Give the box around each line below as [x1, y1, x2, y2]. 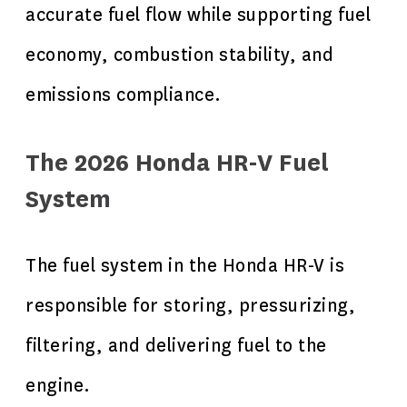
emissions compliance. [25, 84, 222, 106]
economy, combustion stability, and [25, 44, 333, 66]
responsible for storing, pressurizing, [25, 294, 355, 317]
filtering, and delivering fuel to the [25, 334, 327, 357]
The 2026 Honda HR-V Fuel [25, 147, 329, 178]
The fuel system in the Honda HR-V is [25, 254, 344, 277]
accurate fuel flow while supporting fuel [25, 4, 371, 26]
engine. [25, 374, 91, 397]
